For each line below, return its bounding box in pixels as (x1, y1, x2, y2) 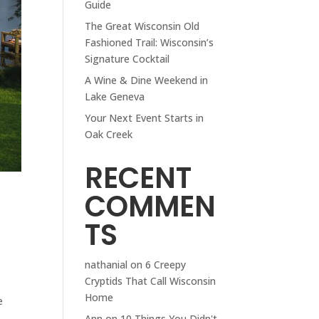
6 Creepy (145, 257, 187, 271)
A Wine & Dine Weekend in (85, 73, 209, 87)
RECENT (85, 157, 192, 198)
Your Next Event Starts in (85, 110, 204, 125)
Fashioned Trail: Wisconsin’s (85, 35, 214, 49)
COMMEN (85, 186, 216, 226)
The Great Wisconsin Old (85, 19, 200, 33)
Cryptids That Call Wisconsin (85, 273, 216, 288)
